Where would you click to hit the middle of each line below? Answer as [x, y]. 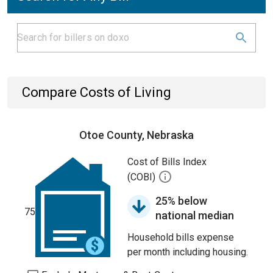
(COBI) [143, 177]
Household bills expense [181, 237]
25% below [181, 201]
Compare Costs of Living [97, 92]
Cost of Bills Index [167, 162]
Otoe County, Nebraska [136, 135]
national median [195, 215]
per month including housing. [188, 252]
